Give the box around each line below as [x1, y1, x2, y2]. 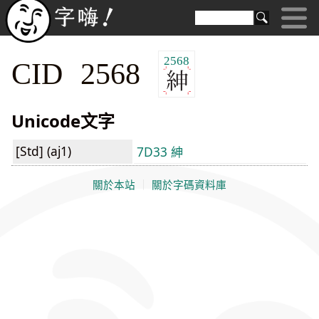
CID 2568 [11, 58, 158, 88]
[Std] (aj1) [16, 142, 71, 160]
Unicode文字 [11, 109, 115, 133]
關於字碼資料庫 [152, 179, 226, 191]
